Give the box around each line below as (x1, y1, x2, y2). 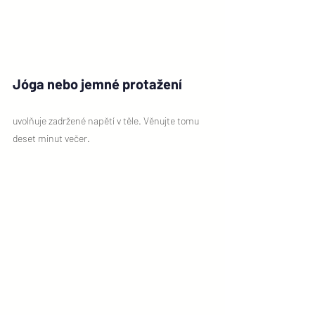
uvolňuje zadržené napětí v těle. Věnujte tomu (13, 114, 201, 127)
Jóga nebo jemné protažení (13, 75, 185, 92)
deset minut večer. (13, 131, 90, 144)
